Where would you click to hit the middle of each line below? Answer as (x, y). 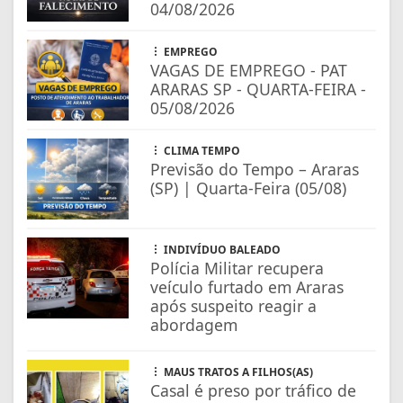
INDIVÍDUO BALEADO (221, 249)
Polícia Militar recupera (237, 268)
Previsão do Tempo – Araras (255, 169)
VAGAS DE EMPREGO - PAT (249, 70)
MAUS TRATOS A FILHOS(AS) (237, 372)
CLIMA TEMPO (201, 150)
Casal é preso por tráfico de (254, 390)
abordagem (194, 324)
